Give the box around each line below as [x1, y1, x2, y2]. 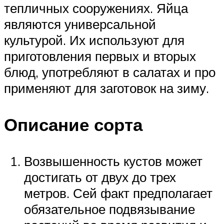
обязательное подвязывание [24, 200, 195, 217]
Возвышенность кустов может [24, 152, 202, 169]
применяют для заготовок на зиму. [4, 79, 209, 96]
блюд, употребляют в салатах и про [4, 63, 215, 80]
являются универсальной [4, 15, 156, 32]
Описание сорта [4, 113, 142, 135]
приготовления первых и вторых [4, 47, 196, 64]
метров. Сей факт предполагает [24, 184, 212, 201]
